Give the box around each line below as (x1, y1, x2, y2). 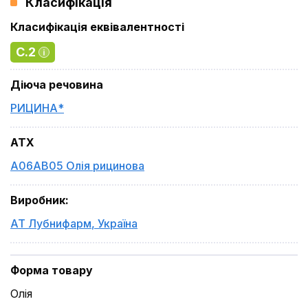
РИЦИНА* (10, 101, 64, 115)
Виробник (10, 193, 65, 207)
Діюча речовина (10, 78, 103, 91)
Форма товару (10, 263, 93, 277)
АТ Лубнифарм (10, 217, 91, 230)
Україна (98, 217, 137, 230)
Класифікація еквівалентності (10, 20, 184, 34)
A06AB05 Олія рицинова (10, 159, 144, 173)
